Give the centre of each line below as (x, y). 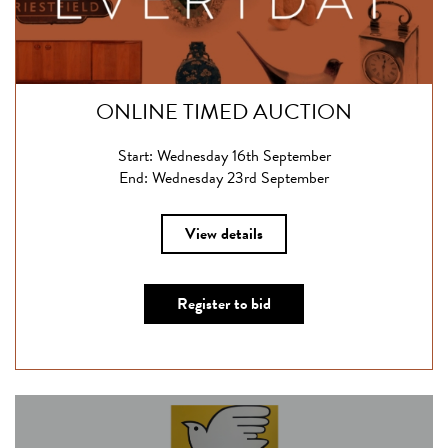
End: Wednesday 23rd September (224, 178)
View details (224, 234)
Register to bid (224, 304)
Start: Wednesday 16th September (224, 156)
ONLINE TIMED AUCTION (224, 111)
